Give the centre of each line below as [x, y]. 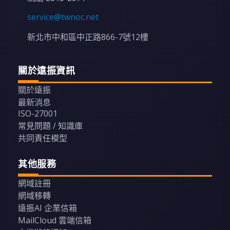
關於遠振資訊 [46, 71]
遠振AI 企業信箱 [47, 208]
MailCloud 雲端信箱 [55, 221]
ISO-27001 [38, 114]
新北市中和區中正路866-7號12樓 [88, 37]
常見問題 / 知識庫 [50, 126]
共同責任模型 [43, 138]
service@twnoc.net [63, 17]
